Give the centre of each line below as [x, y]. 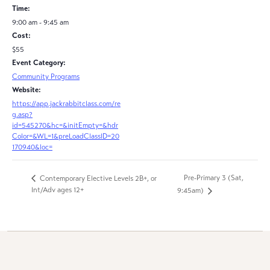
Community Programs [46, 77]
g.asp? [22, 115]
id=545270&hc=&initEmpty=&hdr [65, 125]
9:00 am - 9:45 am [40, 22]
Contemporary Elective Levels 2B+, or [97, 178]
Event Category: [39, 63]
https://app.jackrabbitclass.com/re [66, 104]
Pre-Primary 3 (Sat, [214, 178]
